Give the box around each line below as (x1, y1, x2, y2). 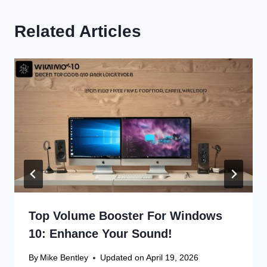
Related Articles (14, 21, 141, 41)
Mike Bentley (40, 253, 89, 263)
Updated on (100, 253, 145, 263)
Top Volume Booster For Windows (29, 209, 222, 222)
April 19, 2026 (146, 253, 199, 263)
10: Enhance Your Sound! (29, 226, 172, 240)
